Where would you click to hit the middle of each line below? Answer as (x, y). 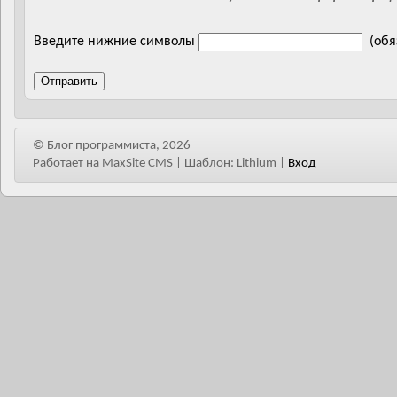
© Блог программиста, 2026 (112, 146)
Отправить (69, 81)
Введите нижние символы (114, 42)
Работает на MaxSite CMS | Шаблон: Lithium (156, 163)
